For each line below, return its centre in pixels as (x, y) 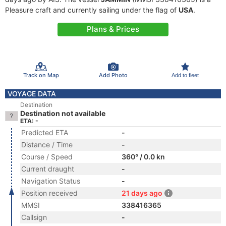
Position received (49, 193)
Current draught (48, 169)
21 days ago (142, 193)
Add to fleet (185, 75)
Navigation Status (51, 181)
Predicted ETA (45, 132)
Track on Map (41, 75)
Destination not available (63, 113)
